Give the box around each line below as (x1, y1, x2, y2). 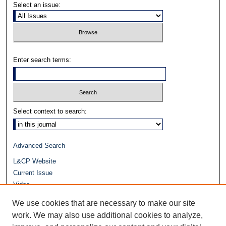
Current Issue (13, 169, 53, 177)
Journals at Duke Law (13, 192, 77, 200)
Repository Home (13, 204, 64, 212)
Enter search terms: (13, 55, 72, 64)
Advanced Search (13, 142, 66, 150)
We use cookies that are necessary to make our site (12, 199, 195, 207)
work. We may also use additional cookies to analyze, (12, 211, 203, 219)
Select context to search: (13, 107, 87, 116)
